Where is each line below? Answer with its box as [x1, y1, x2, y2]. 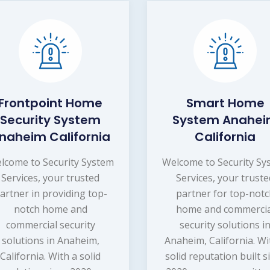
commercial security [5, 218, 95, 232]
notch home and [13, 202, 87, 216]
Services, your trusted [1, 171, 100, 185]
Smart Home [186, 95, 265, 112]
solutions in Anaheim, [1, 234, 99, 248]
